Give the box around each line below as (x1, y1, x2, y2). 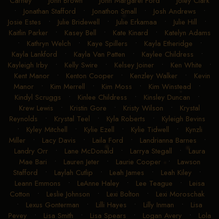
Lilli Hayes (96, 199, 127, 210)
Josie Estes (8, 16, 41, 27)
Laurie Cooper (115, 156, 161, 167)
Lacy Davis (42, 134, 76, 146)
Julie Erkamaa (116, 16, 157, 27)
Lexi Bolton (107, 188, 139, 199)
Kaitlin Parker (8, 27, 48, 38)
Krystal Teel (54, 113, 90, 124)
